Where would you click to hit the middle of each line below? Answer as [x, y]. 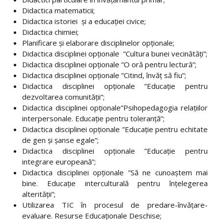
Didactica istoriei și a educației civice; [84, 21]
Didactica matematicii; [58, 10]
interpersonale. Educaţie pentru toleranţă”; [93, 118]
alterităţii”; [39, 194]
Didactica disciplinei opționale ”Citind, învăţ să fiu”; [104, 75]
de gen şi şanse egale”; [60, 140]
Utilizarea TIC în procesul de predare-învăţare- [115, 205]
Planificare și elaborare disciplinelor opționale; [98, 43]
